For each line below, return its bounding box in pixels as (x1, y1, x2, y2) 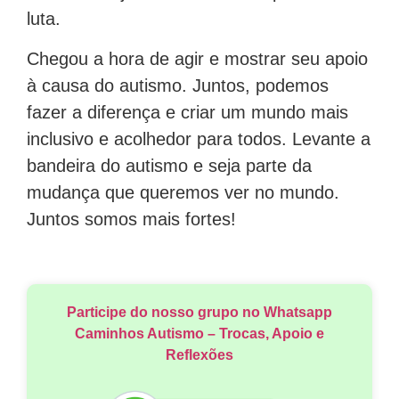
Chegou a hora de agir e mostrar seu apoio (27, 48, 368, 69)
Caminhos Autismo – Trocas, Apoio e (75, 326, 324, 342)
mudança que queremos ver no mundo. (27, 182, 339, 202)
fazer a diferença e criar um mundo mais (27, 102, 348, 122)
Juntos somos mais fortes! (27, 208, 236, 229)
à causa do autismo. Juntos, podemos (27, 75, 329, 95)
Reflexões (166, 347, 233, 363)
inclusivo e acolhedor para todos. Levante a (27, 128, 370, 149)
